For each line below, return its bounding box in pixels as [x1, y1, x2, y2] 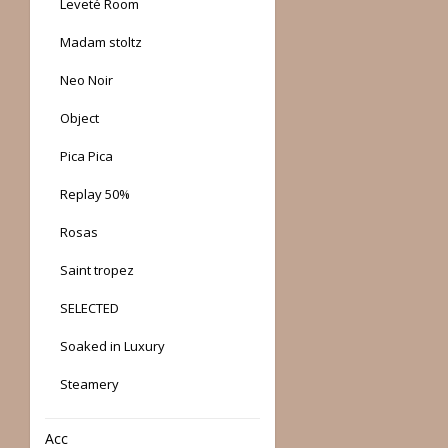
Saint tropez [60, 260, 134, 279]
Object [60, 108, 99, 127]
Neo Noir [60, 70, 113, 89]
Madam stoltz [60, 32, 142, 51]
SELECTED [60, 298, 119, 317]
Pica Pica [60, 146, 113, 165]
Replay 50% [60, 184, 130, 203]
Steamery [60, 374, 119, 393]
